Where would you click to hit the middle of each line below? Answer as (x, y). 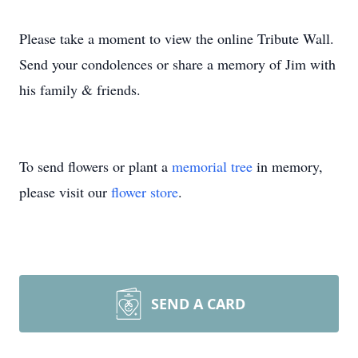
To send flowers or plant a (95, 166)
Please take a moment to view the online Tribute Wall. (179, 38)
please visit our (65, 192)
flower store (145, 192)
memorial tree (212, 166)
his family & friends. (80, 89)
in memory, (288, 166)
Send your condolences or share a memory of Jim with (177, 64)
